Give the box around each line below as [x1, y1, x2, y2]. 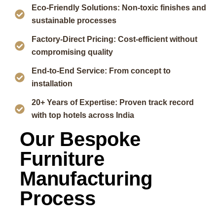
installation [31, 79, 73, 88]
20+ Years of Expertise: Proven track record [31, 98, 194, 107]
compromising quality [31, 48, 113, 56]
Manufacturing [20, 168, 152, 189]
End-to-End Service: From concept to [31, 67, 171, 75]
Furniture [20, 148, 105, 170]
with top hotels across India [31, 111, 134, 119]
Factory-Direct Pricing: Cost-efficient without [31, 35, 197, 43]
